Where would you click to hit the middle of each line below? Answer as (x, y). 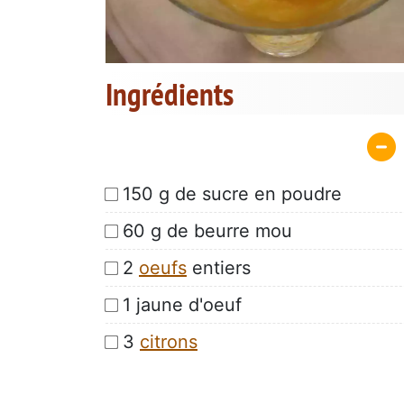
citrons (169, 341)
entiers (219, 267)
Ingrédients (170, 94)
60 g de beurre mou (207, 230)
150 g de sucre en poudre (232, 193)
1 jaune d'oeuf (182, 304)
